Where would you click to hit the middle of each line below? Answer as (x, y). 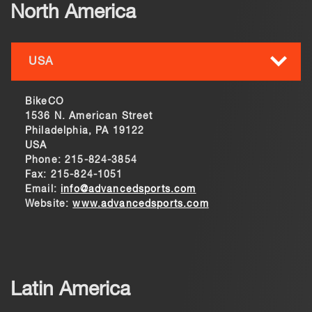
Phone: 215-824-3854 (81, 160)
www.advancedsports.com (141, 204)
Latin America (70, 290)
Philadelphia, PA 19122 (85, 131)
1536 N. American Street (89, 116)
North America (73, 13)
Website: (49, 204)
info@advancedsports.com (128, 189)
